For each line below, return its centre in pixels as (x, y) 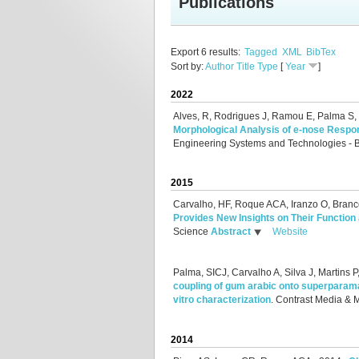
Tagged (261, 52)
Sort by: (188, 67)
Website (290, 232)
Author (220, 67)
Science (191, 232)
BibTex (321, 52)
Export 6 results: (206, 52)
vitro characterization (222, 300)
